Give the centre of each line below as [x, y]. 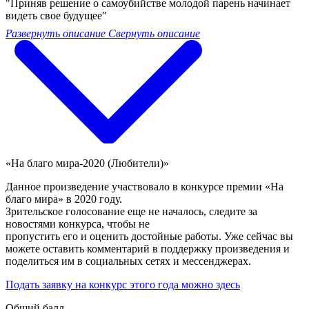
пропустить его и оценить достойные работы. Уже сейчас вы [149, 236]
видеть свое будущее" [56, 15]
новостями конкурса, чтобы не [78, 223]
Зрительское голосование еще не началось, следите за [131, 211]
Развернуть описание [56, 33]
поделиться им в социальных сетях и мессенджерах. [128, 261]
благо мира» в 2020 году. [64, 199]
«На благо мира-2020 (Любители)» [87, 163]
